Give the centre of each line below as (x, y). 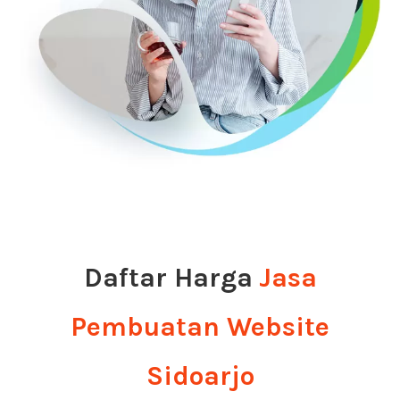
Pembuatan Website (200, 326)
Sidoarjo (200, 375)
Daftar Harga (168, 277)
